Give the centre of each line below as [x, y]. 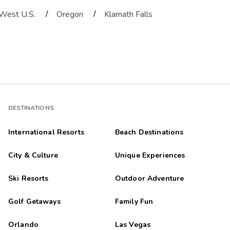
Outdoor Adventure [149, 179]
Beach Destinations [149, 132]
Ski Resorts [28, 179]
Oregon [70, 15]
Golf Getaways [34, 202]
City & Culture [33, 156]
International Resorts [46, 132]
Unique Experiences [150, 156]
